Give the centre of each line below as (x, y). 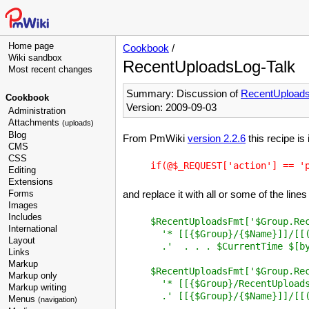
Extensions (31, 182)
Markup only (33, 276)
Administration (37, 111)
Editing (22, 170)
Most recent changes (50, 69)
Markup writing (37, 287)
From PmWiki (155, 138)
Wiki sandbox (35, 58)
